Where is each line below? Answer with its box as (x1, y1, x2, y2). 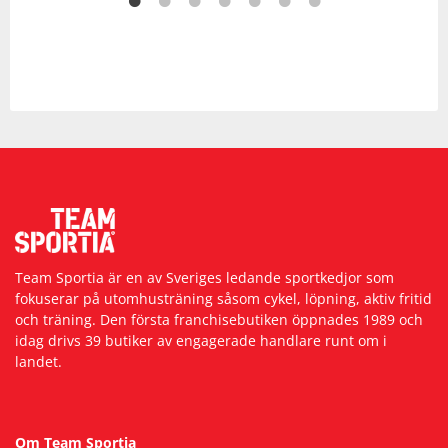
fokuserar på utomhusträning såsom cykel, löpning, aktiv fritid (15, 289, 432, 309)
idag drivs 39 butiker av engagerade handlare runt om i (15, 331, 387, 351)
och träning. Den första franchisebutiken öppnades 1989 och (15, 310, 423, 330)
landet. (15, 352, 62, 372)
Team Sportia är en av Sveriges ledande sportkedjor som (15, 268, 394, 288)
